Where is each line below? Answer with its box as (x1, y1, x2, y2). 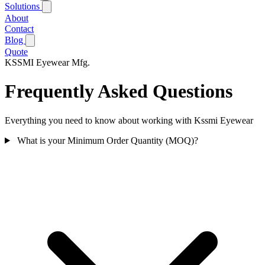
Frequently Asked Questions (5, 80, 232, 102)
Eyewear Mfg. (36, 57, 90, 67)
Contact (5, 24, 34, 34)
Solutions (5, 1, 42, 11)
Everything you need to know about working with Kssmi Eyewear (5, 115, 253, 125)
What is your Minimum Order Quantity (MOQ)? (14, 135, 198, 146)
